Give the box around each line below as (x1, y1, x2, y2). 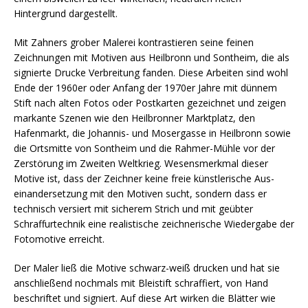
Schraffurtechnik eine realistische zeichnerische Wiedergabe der (14, 217, 294, 230)
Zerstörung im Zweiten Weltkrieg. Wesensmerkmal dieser (14, 156, 268, 170)
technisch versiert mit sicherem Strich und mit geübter (14, 201, 253, 215)
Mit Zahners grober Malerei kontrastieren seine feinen (14, 35, 254, 49)
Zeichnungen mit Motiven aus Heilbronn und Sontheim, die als (14, 50, 289, 64)
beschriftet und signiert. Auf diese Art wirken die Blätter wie (14, 291, 276, 305)
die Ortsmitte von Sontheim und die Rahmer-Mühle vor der (14, 141, 275, 155)
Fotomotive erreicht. (14, 232, 104, 245)
